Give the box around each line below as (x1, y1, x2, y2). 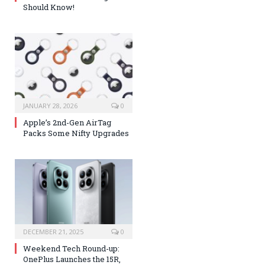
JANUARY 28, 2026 (23, 101, 77, 111)
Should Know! (23, 1, 75, 12)
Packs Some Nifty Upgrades (23, 128, 129, 139)
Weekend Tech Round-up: (23, 243, 119, 254)
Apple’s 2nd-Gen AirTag (23, 117, 111, 128)
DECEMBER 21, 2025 (23, 227, 83, 237)
